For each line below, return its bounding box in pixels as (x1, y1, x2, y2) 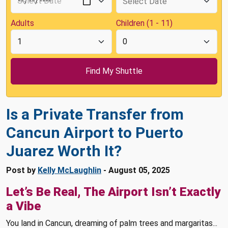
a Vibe (6, 199, 41, 213)
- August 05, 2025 (101, 165, 170, 175)
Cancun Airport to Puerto (6, 124, 183, 141)
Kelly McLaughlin (38, 165, 101, 175)
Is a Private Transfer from (6, 105, 184, 123)
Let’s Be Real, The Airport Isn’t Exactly (6, 185, 220, 199)
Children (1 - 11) (116, 18, 173, 28)
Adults (11, 18, 34, 28)
